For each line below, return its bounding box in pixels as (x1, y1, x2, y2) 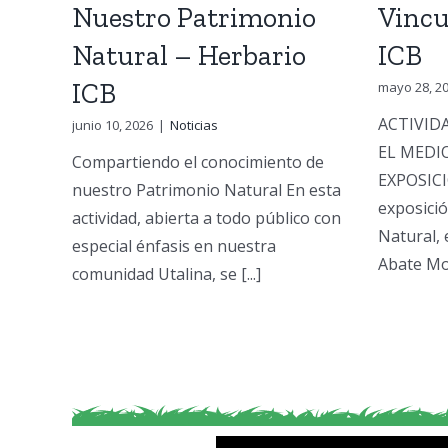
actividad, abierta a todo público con (71, 206, 341, 229)
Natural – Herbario (71, 38, 306, 72)
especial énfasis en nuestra (71, 234, 276, 257)
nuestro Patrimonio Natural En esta (71, 178, 341, 201)
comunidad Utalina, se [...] (71, 262, 261, 285)
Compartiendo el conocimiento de (71, 150, 324, 173)
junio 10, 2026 (71, 115, 153, 134)
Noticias (169, 115, 218, 134)
